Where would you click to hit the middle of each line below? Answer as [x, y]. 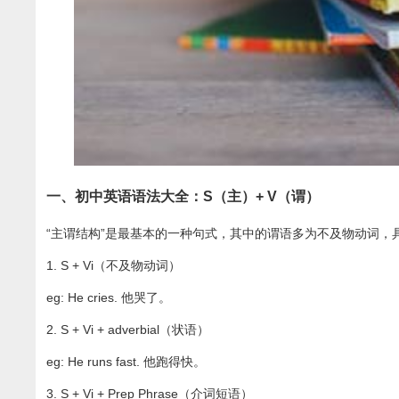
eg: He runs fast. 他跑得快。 [126, 362]
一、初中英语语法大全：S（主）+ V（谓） [183, 197]
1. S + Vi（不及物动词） [114, 266]
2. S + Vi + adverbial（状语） [128, 330]
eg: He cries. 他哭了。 [109, 298]
